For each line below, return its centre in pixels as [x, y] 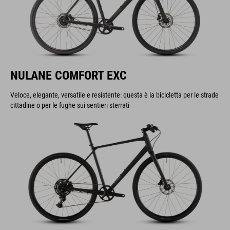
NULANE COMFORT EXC [69, 75]
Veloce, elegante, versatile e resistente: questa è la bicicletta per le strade [114, 95]
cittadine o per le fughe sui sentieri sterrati [70, 105]
